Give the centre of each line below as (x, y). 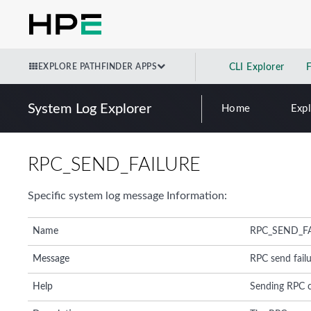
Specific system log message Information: (127, 195)
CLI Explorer (257, 67)
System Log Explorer (90, 109)
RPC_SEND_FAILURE (114, 165)
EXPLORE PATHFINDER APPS (97, 66)
